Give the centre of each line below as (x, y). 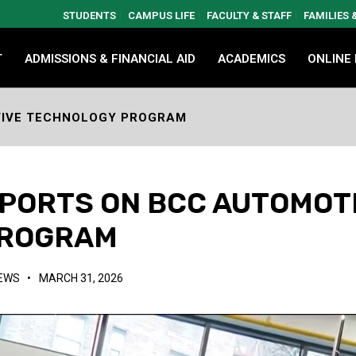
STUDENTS (89, 15)
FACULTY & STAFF (249, 15)
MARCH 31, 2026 (81, 278)
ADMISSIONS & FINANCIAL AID (110, 58)
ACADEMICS (252, 58)
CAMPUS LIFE (161, 15)
